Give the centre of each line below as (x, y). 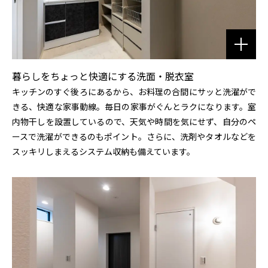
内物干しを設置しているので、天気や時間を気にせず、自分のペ (134, 122)
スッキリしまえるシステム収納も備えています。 (103, 152)
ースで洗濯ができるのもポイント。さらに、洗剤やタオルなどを (134, 137)
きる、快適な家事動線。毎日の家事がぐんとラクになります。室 (134, 107)
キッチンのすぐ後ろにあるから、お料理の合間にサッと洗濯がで (134, 92)
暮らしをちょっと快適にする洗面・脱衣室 (103, 76)
